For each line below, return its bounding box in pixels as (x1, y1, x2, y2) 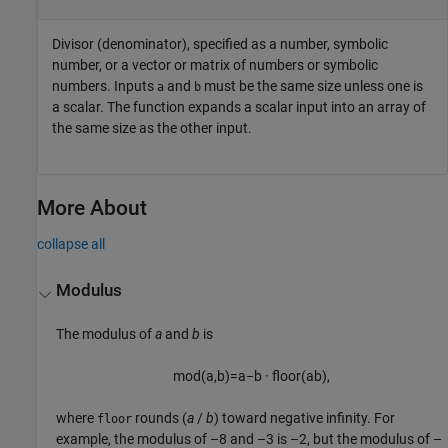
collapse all (37, 236, 105, 253)
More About (37, 196, 147, 221)
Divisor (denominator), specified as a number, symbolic (52, 36, 388, 53)
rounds (132, 409, 183, 426)
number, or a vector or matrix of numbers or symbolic (52, 57, 378, 74)
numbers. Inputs (52, 78, 157, 95)
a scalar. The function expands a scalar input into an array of (52, 99, 426, 116)
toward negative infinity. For (219, 409, 396, 426)
